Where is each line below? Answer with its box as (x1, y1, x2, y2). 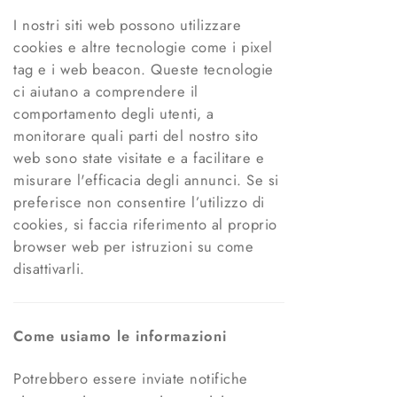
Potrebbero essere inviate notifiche (13, 368, 248, 390)
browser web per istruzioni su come (13, 236, 253, 258)
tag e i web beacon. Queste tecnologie (13, 58, 274, 81)
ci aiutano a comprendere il (13, 81, 198, 103)
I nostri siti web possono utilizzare (13, 14, 241, 36)
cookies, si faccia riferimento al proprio (13, 214, 277, 236)
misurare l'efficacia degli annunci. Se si (13, 169, 279, 191)
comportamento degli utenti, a (13, 103, 214, 125)
